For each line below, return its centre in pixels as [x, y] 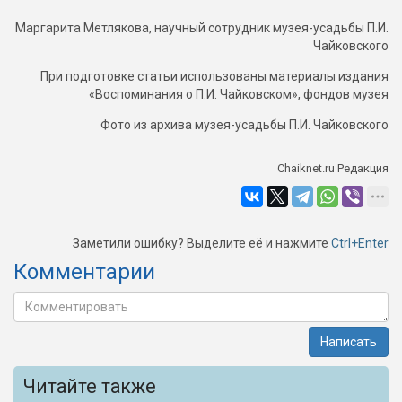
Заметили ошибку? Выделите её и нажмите [202, 243]
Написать [349, 341]
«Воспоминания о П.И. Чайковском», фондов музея [239, 94]
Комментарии [84, 271]
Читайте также [89, 386]
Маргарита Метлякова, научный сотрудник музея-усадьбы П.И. [202, 27]
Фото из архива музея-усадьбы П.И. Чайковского [245, 124]
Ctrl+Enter [360, 243]
